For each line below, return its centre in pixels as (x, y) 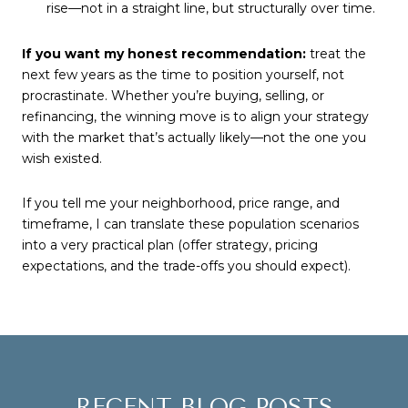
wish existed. (62, 158)
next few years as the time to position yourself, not (183, 74)
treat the (336, 53)
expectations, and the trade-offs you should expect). (186, 266)
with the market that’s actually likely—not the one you (194, 137)
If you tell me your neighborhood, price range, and (181, 204)
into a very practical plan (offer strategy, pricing (170, 245)
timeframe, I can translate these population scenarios (190, 224)
